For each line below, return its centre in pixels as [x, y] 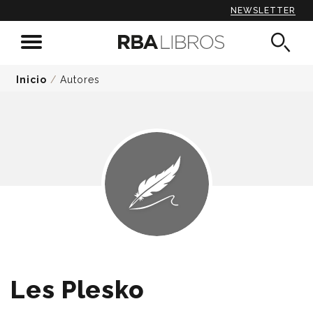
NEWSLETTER [263, 10]
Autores [80, 80]
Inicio [31, 80]
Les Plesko [78, 290]
